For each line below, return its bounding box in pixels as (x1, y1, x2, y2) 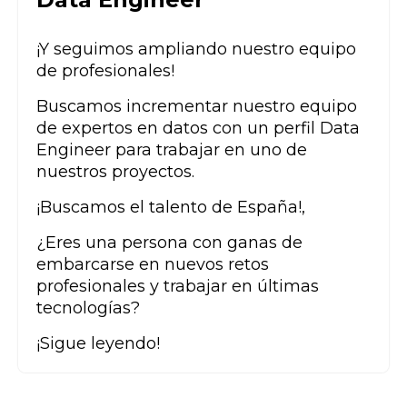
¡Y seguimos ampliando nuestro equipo (36, 38, 356, 59)
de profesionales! (36, 60, 174, 81)
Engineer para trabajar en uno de (36, 139, 307, 160)
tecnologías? (36, 297, 140, 318)
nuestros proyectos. (36, 161, 194, 182)
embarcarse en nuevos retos (36, 253, 269, 274)
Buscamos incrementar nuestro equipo (36, 95, 357, 116)
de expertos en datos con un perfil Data (36, 117, 360, 138)
